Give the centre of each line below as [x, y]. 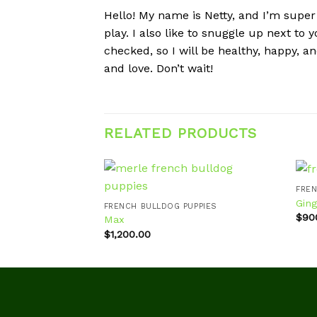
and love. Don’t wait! [158, 68]
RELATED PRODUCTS [180, 133]
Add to [252, 223]
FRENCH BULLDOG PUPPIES [160, 206]
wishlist [253, 233]
